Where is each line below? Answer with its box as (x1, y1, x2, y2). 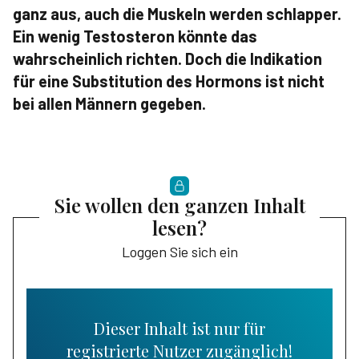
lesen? (152, 215, 207, 241)
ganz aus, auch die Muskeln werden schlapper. (13, 4, 341, 23)
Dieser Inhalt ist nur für (94, 317, 265, 340)
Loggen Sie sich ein (121, 243, 238, 261)
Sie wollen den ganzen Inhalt (54, 192, 305, 219)
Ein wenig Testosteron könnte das (13, 26, 257, 46)
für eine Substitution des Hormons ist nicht (13, 71, 325, 91)
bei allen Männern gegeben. (13, 94, 206, 113)
